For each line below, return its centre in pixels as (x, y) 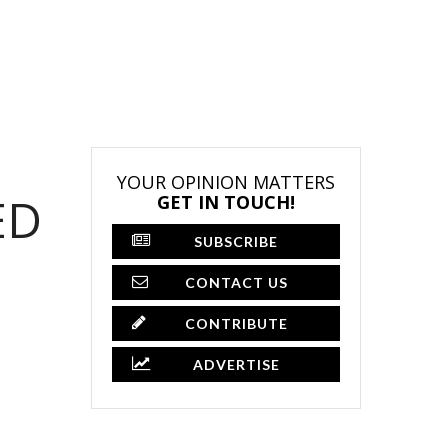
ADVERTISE (236, 364)
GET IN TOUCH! (226, 201)
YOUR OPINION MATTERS (226, 181)
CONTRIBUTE (236, 323)
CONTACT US (236, 282)
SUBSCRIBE (236, 241)
